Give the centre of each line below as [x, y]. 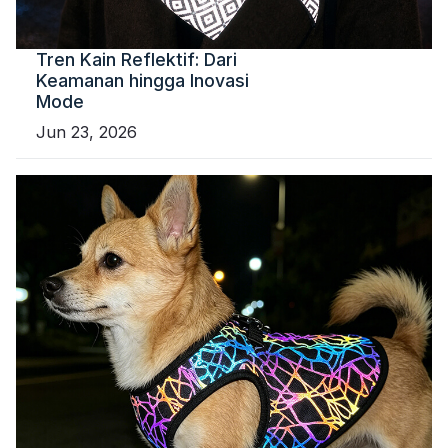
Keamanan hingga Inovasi [142, 81]
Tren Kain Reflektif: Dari [136, 60]
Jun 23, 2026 [86, 132]
